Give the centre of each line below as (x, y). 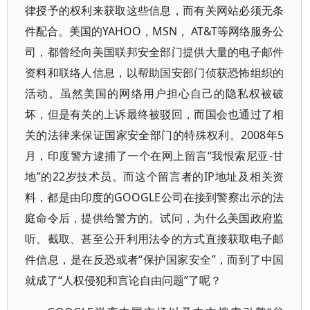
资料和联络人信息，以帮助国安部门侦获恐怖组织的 (155, 73)
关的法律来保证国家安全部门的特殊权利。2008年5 (155, 135)
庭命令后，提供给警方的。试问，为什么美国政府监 (155, 218)
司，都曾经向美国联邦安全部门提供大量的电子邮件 (155, 52)
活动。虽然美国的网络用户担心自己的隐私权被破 (155, 93)
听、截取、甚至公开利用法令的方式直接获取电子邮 (155, 239)
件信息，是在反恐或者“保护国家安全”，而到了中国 (155, 259)
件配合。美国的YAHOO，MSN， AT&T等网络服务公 (155, 31)
